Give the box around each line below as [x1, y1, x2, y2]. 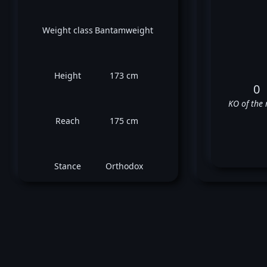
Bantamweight [95, 24, 154, 36]
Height [54, 70, 82, 81]
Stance [54, 160, 82, 172]
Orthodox [105, 160, 143, 172]
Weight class [42, 24, 94, 36]
